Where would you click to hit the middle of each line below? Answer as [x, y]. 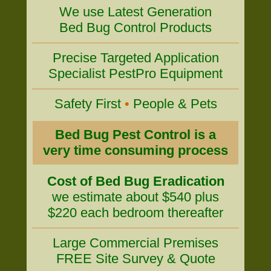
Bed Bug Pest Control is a [135, 135]
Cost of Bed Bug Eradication [135, 181]
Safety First [89, 104]
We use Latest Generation [135, 12]
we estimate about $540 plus [135, 197]
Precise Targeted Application [135, 58]
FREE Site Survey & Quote [135, 259]
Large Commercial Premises [135, 243]
